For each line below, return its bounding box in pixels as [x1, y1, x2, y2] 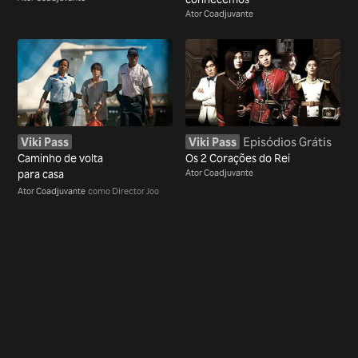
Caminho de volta [18, 151, 104, 165]
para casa [18, 167, 65, 181]
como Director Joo [88, 185, 160, 197]
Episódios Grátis [243, 133, 332, 149]
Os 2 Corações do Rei [185, 151, 290, 165]
